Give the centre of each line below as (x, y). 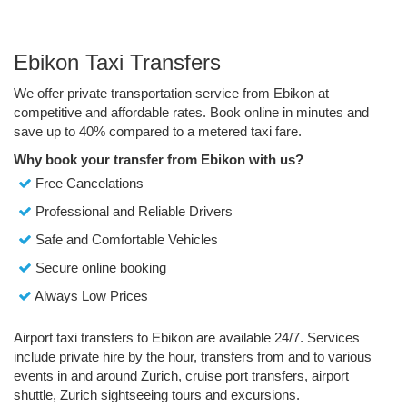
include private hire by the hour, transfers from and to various (193, 357)
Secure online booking (99, 268)
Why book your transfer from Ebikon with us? (159, 160)
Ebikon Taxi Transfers (117, 63)
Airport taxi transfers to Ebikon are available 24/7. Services (187, 338)
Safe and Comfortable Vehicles (125, 240)
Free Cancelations (88, 184)
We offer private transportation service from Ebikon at (171, 94)
